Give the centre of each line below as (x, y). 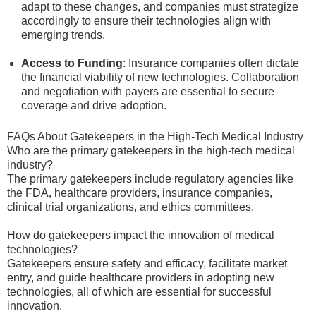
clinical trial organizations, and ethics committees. (130, 207)
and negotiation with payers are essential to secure (148, 91)
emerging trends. (63, 35)
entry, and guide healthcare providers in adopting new (141, 278)
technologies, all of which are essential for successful (139, 292)
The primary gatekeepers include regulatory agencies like (150, 179)
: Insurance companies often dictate (211, 63)
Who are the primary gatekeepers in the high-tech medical (151, 151)
